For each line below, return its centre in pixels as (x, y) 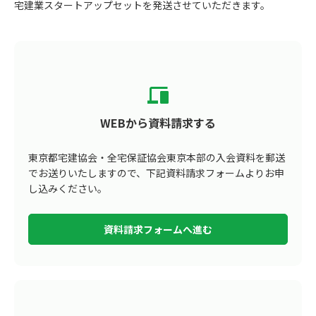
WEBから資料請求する (158, 123)
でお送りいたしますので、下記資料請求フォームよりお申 (156, 173)
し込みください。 (68, 188)
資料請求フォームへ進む (158, 229)
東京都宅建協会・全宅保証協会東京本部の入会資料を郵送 (157, 157)
